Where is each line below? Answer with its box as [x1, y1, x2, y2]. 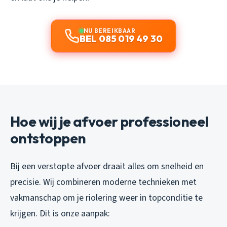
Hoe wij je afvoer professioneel [10, 112, 209, 131]
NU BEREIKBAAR [83, 27, 136, 35]
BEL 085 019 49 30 [79, 33, 163, 45]
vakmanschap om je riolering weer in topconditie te [10, 192, 203, 205]
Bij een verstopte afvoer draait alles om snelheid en [10, 160, 204, 173]
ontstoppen [10, 129, 86, 147]
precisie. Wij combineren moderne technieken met [10, 176, 197, 189]
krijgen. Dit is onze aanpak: [10, 207, 110, 220]
